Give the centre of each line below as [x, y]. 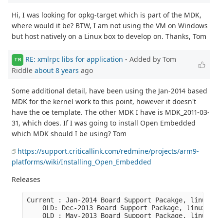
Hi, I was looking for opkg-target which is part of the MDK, [107, 15]
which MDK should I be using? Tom [69, 133]
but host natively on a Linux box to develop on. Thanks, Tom [109, 36]
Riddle [23, 70]
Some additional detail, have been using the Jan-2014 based [109, 91]
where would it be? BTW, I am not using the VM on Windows [110, 25]
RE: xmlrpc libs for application [74, 59]
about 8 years [57, 70]
